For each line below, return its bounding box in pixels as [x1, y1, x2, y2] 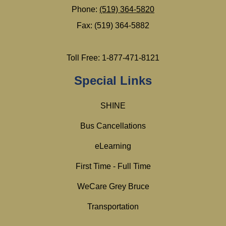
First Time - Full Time [75, 162, 151, 171]
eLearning [95, 142, 131, 151]
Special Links [74, 74, 152, 88]
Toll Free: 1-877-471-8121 [67, 53, 159, 63]
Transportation [87, 202, 139, 211]
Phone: [72, 5, 99, 14]
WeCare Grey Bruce [77, 182, 149, 191]
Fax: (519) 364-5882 [77, 21, 149, 30]
